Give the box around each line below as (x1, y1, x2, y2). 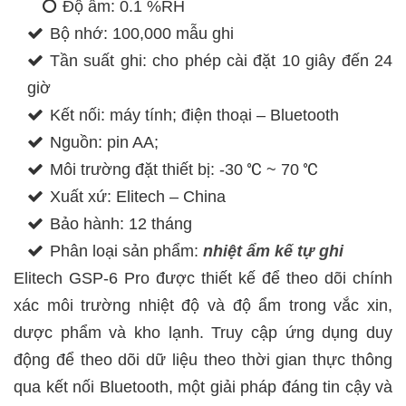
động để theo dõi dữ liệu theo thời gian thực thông (14, 351, 392, 369)
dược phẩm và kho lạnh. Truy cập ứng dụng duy (14, 324, 392, 342)
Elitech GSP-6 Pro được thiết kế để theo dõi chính (14, 269, 392, 287)
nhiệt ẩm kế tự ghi (203, 242, 343, 260)
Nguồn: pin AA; (50, 133, 159, 151)
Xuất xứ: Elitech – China (50, 188, 226, 206)
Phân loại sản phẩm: (50, 242, 203, 260)
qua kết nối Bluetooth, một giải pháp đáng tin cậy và (14, 378, 392, 396)
